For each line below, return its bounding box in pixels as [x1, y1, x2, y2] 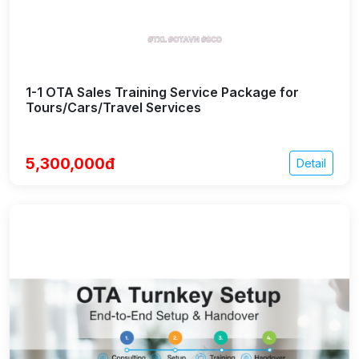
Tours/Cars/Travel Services [26, 99, 201, 115]
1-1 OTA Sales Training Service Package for [26, 84, 299, 100]
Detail [296, 156, 326, 170]
